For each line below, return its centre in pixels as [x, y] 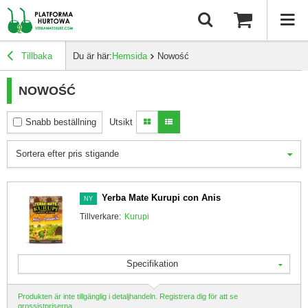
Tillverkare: [100, 217]
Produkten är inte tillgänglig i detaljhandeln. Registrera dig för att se [128, 297]
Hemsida [130, 56]
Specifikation [152, 264]
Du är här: [92, 56]
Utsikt [121, 122]
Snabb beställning [61, 122]
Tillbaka [35, 56]
